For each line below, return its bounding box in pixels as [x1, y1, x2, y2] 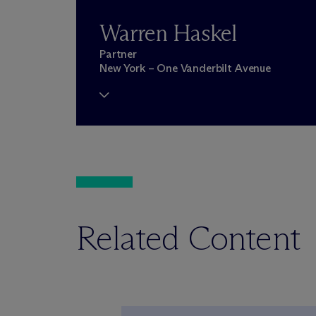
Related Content [76, 217, 300, 259]
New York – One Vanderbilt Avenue [99, 61, 271, 75]
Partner [99, 47, 137, 61]
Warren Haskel [172, 19, 237, 47]
